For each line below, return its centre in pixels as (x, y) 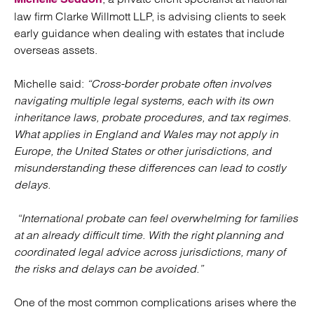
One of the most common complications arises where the (155, 302)
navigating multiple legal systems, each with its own (144, 100)
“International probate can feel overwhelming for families (156, 218)
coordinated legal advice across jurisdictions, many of (150, 252)
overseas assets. (56, 50)
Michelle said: (50, 83)
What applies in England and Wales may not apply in (146, 134)
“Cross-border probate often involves (179, 83)
